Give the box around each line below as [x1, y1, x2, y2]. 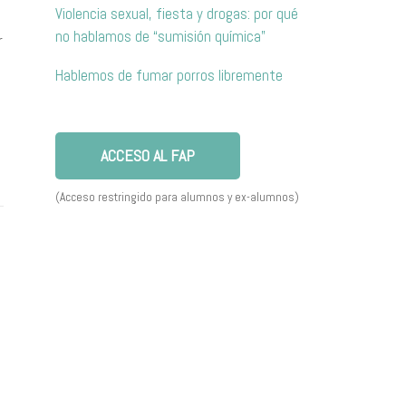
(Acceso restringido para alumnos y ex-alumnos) [55, 189, 299, 206]
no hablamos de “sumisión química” [55, 26, 266, 47]
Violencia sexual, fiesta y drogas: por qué [55, 4, 298, 24]
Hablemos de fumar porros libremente [55, 65, 283, 86]
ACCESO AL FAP [101, 145, 195, 167]
